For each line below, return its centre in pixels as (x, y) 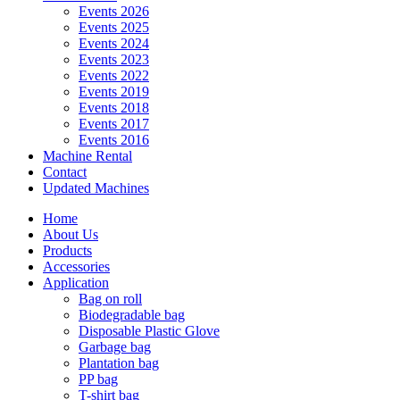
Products (67, 250)
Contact (65, 172)
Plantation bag (119, 363)
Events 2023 (114, 59)
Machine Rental (87, 156)
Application (76, 283)
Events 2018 (114, 108)
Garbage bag (115, 347)
